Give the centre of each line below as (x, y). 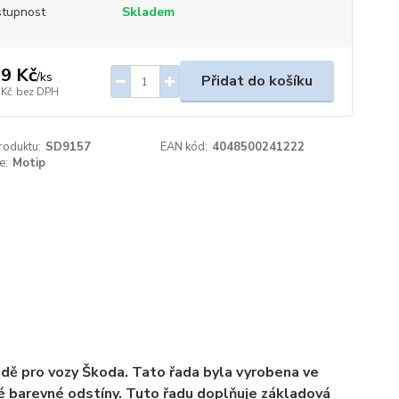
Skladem (148, 12)
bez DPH (37, 91)
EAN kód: (184, 147)
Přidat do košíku (256, 81)
